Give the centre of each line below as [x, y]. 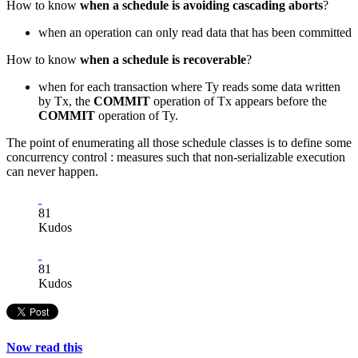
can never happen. [52, 172]
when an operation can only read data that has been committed [195, 33]
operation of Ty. [137, 116]
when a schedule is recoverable [163, 60]
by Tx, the [66, 101]
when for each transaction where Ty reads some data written [189, 87]
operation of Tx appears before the [239, 101]
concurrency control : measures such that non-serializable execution [176, 157]
